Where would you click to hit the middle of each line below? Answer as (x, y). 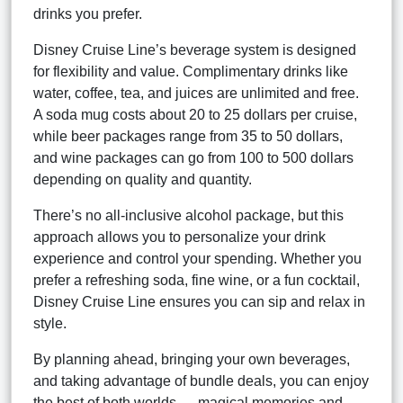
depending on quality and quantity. (143, 179)
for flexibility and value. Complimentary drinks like (191, 71)
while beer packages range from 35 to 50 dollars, (188, 136)
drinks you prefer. (88, 13)
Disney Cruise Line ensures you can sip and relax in (199, 301)
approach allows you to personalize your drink (179, 237)
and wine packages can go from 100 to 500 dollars (193, 157)
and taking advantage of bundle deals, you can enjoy (201, 381)
